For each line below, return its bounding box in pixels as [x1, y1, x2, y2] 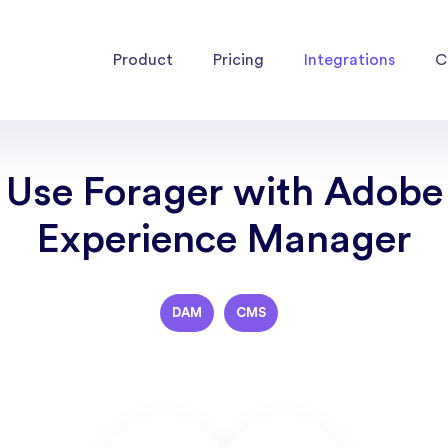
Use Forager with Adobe [5, 173, 443, 213]
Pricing [213, 51, 264, 68]
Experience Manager [37, 220, 411, 260]
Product [113, 51, 173, 68]
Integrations [304, 51, 395, 68]
